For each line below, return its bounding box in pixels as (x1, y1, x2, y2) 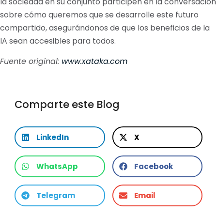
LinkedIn (36, 132, 69, 142)
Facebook (134, 161, 173, 171)
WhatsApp (36, 161, 78, 171)
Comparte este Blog (15, 97, 120, 111)
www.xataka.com (62, 55, 127, 67)
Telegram (36, 190, 75, 201)
